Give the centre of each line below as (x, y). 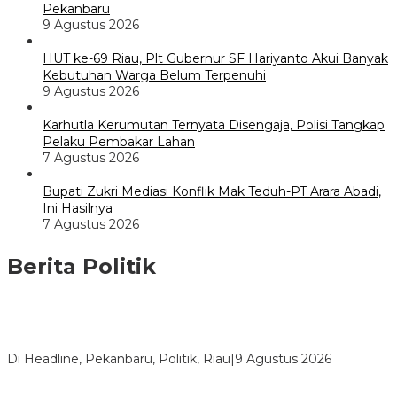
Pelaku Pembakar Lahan (119, 142)
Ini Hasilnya (78, 209)
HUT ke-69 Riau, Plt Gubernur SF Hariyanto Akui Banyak (215, 59)
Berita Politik (82, 267)
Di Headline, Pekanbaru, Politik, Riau (119, 359)
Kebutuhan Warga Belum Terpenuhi (154, 76)
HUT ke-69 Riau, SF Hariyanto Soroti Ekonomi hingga (171, 327)
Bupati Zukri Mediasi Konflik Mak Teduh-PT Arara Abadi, (212, 192)
